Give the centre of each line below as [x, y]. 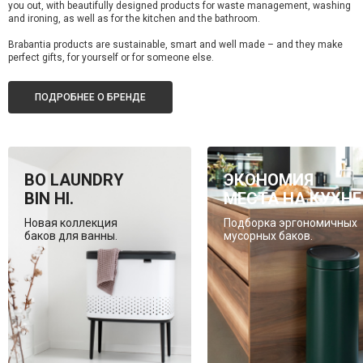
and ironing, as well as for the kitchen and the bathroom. [134, 18]
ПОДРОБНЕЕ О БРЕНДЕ [90, 97]
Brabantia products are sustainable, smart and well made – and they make [175, 44]
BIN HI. [49, 198]
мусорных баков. [269, 235]
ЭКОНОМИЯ [269, 179]
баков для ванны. [70, 235]
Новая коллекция [70, 222]
